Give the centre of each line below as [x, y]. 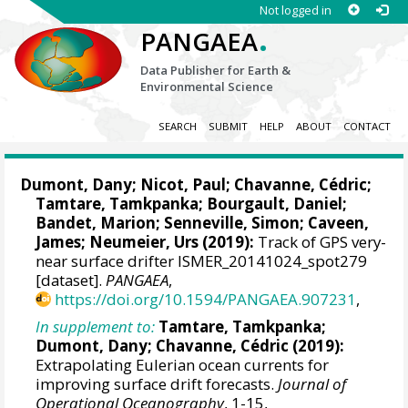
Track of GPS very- [321, 242]
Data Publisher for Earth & [216, 70]
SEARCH [177, 127]
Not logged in [295, 10]
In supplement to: [96, 326]
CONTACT [367, 127]
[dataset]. [71, 280]
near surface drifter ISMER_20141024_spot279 [202, 261]
